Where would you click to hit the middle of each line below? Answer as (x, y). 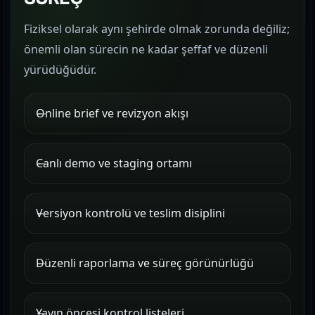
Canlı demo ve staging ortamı (114, 163)
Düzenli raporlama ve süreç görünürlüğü (145, 263)
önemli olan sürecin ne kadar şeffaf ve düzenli (146, 49)
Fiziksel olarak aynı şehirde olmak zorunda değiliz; (157, 29)
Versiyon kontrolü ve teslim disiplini (130, 213)
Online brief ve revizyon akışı (112, 113)
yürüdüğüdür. (60, 70)
